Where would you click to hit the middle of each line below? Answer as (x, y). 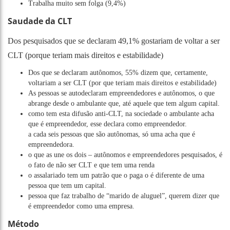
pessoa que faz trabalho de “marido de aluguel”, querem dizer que (124, 196)
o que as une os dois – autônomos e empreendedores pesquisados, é (125, 155)
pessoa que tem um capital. (67, 185)
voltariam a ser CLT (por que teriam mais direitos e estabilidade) (122, 83)
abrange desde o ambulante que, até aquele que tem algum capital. (124, 103)
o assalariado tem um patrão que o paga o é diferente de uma (116, 175)
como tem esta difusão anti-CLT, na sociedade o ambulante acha (121, 113)
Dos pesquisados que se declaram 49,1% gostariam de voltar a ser (114, 41)
